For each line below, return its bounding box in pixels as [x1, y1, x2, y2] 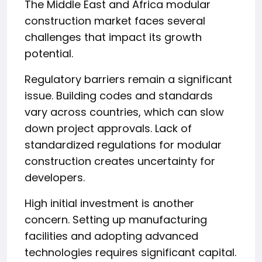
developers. [25, 170, 85, 185]
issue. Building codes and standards [25, 88, 213, 103]
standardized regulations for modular [25, 137, 222, 152]
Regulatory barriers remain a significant [25, 71, 232, 87]
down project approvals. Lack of [25, 120, 192, 136]
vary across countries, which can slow [25, 104, 224, 119]
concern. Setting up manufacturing [25, 212, 207, 227]
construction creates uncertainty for [25, 153, 215, 168]
